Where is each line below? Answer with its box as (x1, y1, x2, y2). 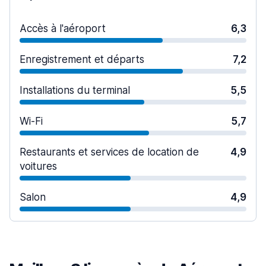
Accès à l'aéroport (20, 23, 106, 34)
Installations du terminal (20, 84, 130, 96)
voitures (20, 160, 57, 172)
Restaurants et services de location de (20, 146, 199, 158)
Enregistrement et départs (20, 53, 144, 65)
